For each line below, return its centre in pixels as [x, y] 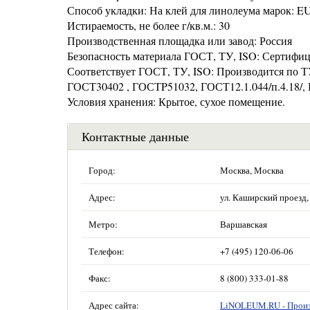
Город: [102, 170]
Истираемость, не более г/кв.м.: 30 [148, 25]
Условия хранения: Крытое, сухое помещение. [176, 101]
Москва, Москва [252, 170]
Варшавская [244, 224]
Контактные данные [135, 136]
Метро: [103, 224]
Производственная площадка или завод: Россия [180, 40]
